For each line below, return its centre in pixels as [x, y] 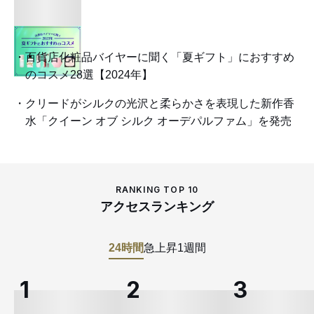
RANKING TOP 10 [157, 189]
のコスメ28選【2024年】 [89, 74]
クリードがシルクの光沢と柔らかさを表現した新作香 [160, 103]
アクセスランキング [157, 206]
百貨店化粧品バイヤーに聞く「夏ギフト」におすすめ [160, 57]
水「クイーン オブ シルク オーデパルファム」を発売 [158, 121]
